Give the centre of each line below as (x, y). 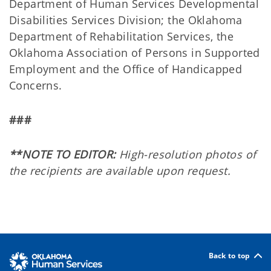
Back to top (229, 255)
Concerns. (36, 85)
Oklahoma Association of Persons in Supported (135, 53)
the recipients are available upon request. (120, 171)
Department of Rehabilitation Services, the (121, 36)
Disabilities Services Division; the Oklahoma (126, 20)
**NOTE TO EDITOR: (63, 154)
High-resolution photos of (186, 154)
